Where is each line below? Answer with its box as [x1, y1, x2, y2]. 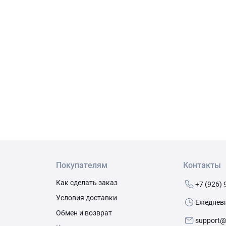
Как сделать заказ [55, 179, 118, 187]
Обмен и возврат [55, 209, 112, 217]
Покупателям [55, 160, 107, 170]
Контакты [183, 160, 221, 170]
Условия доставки [55, 194, 117, 202]
